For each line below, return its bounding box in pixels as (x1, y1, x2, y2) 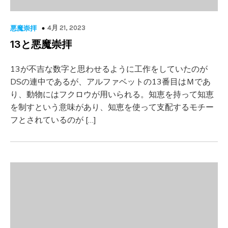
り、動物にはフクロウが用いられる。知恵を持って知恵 (10, 89, 214, 99)
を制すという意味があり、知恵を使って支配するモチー (10, 102, 214, 112)
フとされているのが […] (10, 115, 96, 125)
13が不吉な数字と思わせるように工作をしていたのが (10, 64, 208, 74)
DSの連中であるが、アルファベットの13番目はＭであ (10, 76, 211, 87)
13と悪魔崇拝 (10, 38, 72, 50)
